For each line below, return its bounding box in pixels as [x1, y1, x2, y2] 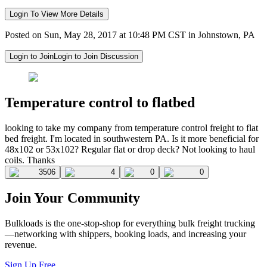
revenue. [5, 240, 37, 250]
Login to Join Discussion [54, 51, 138, 61]
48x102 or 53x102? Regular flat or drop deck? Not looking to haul [5, 144, 255, 154]
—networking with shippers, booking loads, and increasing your [5, 229, 246, 240]
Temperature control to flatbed [5, 94, 195, 110]
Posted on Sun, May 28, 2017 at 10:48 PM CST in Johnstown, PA [5, 29, 255, 40]
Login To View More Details [10, 9, 104, 18]
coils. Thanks [5, 154, 55, 165]
